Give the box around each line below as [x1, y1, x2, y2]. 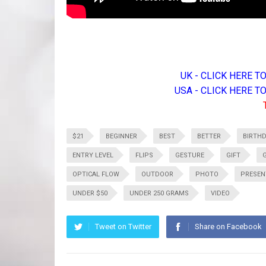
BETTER [197, 132, 221, 140]
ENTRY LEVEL [72, 151, 113, 159]
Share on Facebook [195, 222, 262, 231]
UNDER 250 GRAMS [129, 189, 189, 197]
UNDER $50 [72, 189, 107, 197]
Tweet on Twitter [95, 222, 151, 231]
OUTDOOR [141, 170, 173, 178]
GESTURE [175, 151, 204, 159]
